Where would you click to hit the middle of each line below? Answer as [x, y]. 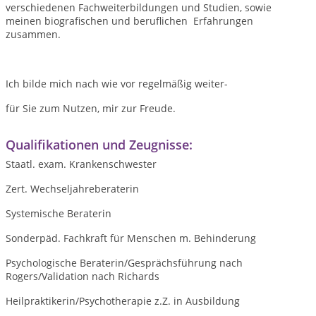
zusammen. [33, 34]
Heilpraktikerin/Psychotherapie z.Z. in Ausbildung [123, 301]
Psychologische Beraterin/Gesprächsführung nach [124, 263]
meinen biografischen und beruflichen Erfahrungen [129, 21]
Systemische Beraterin [59, 213]
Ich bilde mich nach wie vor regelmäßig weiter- [117, 84]
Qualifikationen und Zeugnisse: [99, 145]
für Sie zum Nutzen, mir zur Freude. [91, 108]
